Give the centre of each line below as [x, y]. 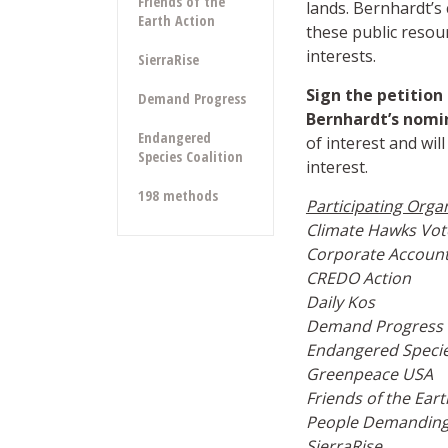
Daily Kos [340, 302]
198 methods [178, 196]
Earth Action [176, 21]
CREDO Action [358, 278]
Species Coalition [190, 157]
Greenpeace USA [369, 374]
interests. [340, 56]
